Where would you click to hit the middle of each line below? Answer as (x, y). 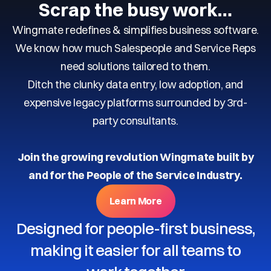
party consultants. (135, 121)
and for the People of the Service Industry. (135, 175)
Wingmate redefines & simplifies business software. (136, 30)
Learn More (135, 201)
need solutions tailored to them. (135, 67)
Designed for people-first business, (135, 229)
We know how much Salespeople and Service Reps (135, 48)
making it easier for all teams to (135, 251)
